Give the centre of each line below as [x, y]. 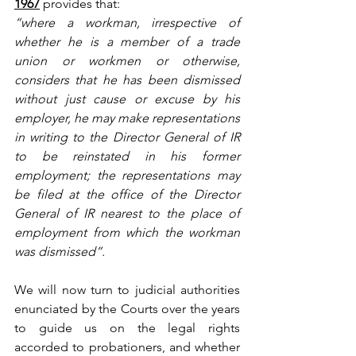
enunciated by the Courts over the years [127, 308]
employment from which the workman [127, 232]
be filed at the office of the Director [127, 194]
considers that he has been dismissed [127, 79]
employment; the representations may [127, 175]
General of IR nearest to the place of [127, 213]
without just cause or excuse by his [127, 99]
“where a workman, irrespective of [127, 22]
